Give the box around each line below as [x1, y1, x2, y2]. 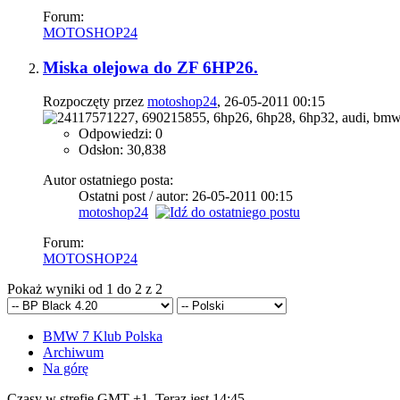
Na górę [43, 361, 88, 377]
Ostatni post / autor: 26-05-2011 [79, 188, 261, 204]
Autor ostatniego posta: [43, 172, 173, 188]
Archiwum [43, 345, 104, 361]
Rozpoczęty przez [43, 94, 147, 110]
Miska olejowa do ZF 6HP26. [43, 57, 258, 77]
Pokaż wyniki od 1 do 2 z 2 [7, 281, 162, 297]
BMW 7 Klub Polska [43, 329, 162, 345]
